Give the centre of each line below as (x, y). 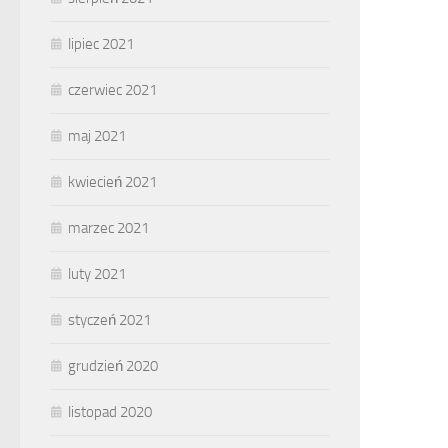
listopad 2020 (110, 412)
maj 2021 (97, 136)
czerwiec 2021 (112, 90)
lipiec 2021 (101, 44)
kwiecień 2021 (112, 182)
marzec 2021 (108, 228)
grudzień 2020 (113, 366)
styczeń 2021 (109, 320)
